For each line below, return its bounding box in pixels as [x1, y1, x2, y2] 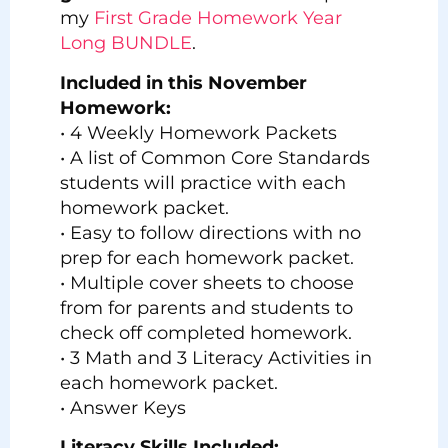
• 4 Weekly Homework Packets [60, 121, 337, 144]
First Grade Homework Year [94, 7, 342, 30]
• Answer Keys [60, 396, 186, 419]
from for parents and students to [60, 296, 353, 319]
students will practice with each [60, 171, 346, 194]
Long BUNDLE [60, 32, 192, 55]
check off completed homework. [60, 321, 352, 344]
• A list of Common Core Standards [60, 146, 370, 169]
